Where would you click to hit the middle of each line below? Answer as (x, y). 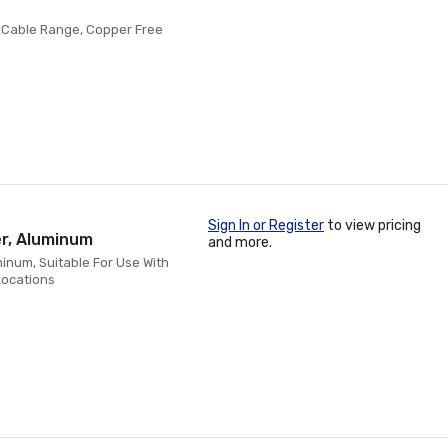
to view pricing (372, 225)
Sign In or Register (266, 225)
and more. (240, 242)
